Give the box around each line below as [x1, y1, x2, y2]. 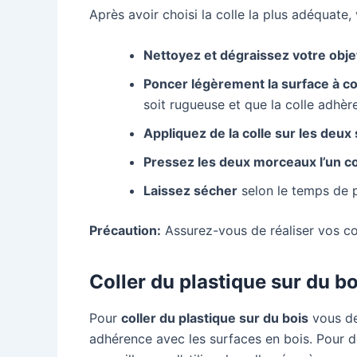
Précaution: [89, 222, 161, 239]
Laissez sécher [143, 182, 237, 199]
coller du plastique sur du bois [121, 310, 308, 327]
